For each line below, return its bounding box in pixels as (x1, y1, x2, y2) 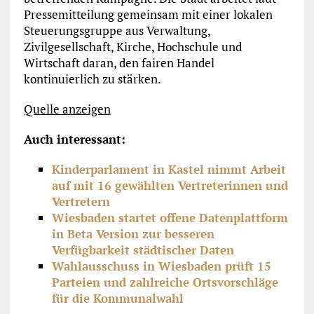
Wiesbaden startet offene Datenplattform (51, 210, 288, 226)
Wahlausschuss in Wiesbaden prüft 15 (51, 258, 271, 275)
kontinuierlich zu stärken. (23, 71, 161, 88)
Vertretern (51, 193, 110, 210)
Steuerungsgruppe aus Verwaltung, (23, 22, 210, 39)
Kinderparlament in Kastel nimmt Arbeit (51, 161, 286, 178)
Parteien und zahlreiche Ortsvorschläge (51, 274, 278, 291)
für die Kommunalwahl (51, 290, 184, 307)
